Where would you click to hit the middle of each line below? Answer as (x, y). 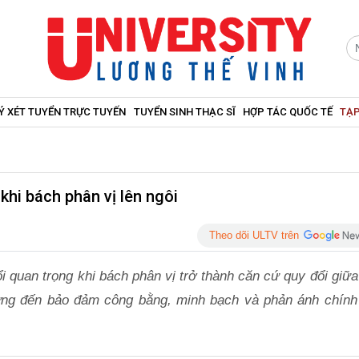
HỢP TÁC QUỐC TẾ (287, 111)
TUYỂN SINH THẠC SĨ (184, 111)
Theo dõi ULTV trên (254, 235)
